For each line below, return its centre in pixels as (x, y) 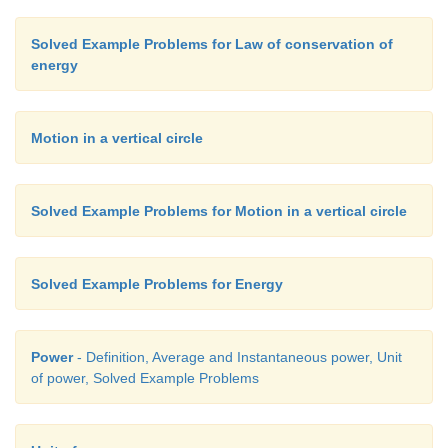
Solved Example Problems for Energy (157, 284)
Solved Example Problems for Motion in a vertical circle (219, 211)
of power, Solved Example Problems (145, 378)
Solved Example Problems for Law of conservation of (212, 44)
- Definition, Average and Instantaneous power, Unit (237, 357)
